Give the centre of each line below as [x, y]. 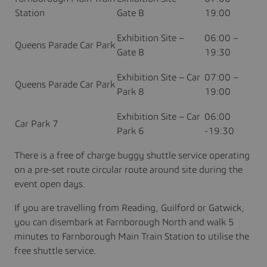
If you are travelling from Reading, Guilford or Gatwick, [129, 208]
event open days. [50, 184]
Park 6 [131, 131]
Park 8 [131, 91]
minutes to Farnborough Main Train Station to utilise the [132, 236]
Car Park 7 [37, 124]
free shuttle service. [55, 251]
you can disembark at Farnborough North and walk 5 [124, 222]
